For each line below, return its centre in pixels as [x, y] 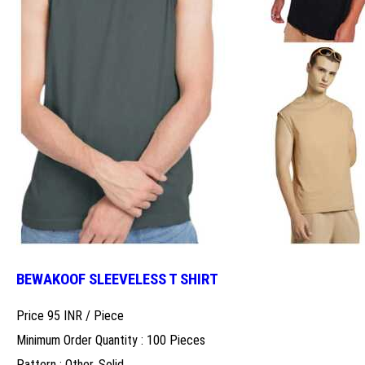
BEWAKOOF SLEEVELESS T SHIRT [117, 279]
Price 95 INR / [55, 316]
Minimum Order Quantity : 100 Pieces [111, 341]
